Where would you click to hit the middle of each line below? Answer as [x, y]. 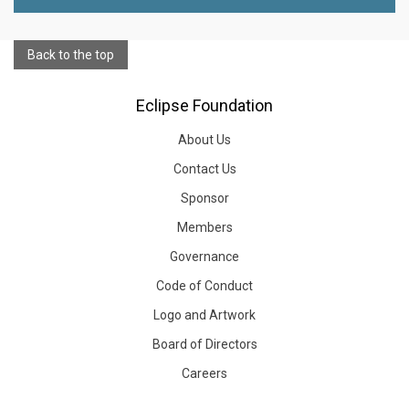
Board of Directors [204, 344]
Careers [204, 373]
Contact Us [204, 169]
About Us [204, 140]
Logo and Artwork [204, 315]
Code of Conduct [204, 286]
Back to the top [71, 55]
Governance [204, 257]
